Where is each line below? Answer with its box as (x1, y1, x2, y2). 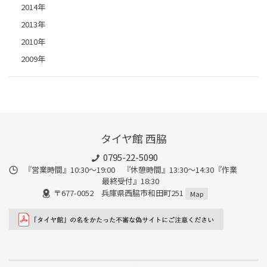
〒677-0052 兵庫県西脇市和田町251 (53, 187, 185, 198)
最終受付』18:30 (102, 175, 159, 187)
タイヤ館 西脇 (100, 131, 167, 147)
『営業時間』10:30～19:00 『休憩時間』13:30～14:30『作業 (24, 163, 237, 175)
